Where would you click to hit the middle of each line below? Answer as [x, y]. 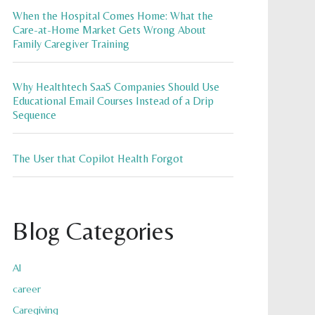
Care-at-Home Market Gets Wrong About [109, 30]
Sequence [34, 115]
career [26, 289]
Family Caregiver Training [71, 44]
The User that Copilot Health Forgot [98, 159]
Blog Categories [93, 231]
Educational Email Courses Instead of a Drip [113, 101]
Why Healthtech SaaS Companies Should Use [116, 87]
